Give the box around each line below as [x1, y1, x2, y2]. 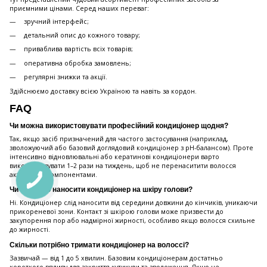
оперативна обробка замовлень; [24, 58, 131, 67]
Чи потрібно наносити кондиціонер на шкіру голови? [10, 185, 193, 194]
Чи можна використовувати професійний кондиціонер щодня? [10, 121, 228, 130]
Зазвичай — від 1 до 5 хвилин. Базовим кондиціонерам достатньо [10, 254, 223, 263]
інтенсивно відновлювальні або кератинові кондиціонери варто [10, 152, 219, 161]
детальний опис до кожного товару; [24, 31, 140, 40]
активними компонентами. [10, 170, 97, 179]
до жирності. [10, 225, 50, 234]
